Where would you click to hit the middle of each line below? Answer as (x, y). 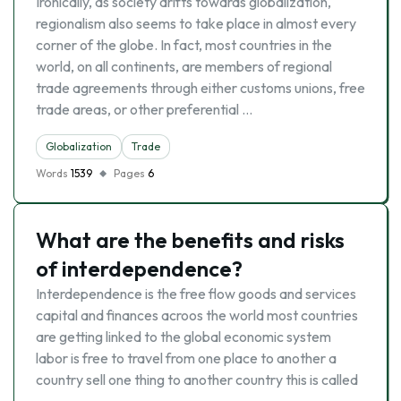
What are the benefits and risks (190, 240)
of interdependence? (139, 269)
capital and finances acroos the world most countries (197, 315)
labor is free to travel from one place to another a (186, 358)
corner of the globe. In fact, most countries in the (184, 45)
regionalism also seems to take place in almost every (196, 23)
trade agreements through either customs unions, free (200, 88)
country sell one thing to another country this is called (197, 380)
